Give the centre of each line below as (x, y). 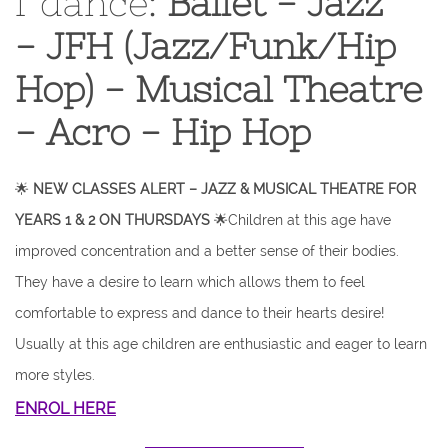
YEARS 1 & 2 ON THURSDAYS (112, 220)
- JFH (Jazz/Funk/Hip (205, 46)
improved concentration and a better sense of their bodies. (207, 251)
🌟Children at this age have (300, 220)
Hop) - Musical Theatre (218, 89)
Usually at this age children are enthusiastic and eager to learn (221, 344)
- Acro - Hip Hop (163, 132)
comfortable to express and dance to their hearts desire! (199, 313)
